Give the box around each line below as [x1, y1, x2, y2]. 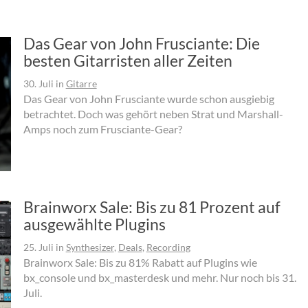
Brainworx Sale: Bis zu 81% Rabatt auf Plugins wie [23, 255, 257, 269]
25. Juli [23, 241, 54, 253]
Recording [146, 241, 190, 253]
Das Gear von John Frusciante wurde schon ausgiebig [23, 91, 274, 105]
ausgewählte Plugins [23, 214, 166, 234]
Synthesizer [65, 241, 114, 253]
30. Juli [23, 77, 54, 89]
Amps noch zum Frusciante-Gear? [23, 122, 182, 135]
